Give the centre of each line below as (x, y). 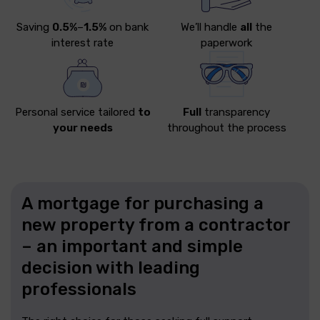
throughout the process (226, 128)
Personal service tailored (76, 112)
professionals (79, 290)
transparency (236, 112)
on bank (128, 27)
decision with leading (111, 268)
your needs (82, 128)
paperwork (227, 43)
